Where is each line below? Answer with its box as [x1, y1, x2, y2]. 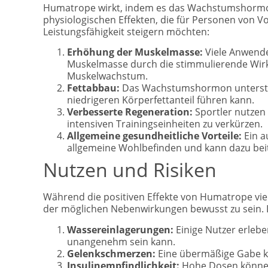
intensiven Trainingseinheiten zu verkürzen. [67, 117, 263, 131]
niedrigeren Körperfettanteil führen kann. [67, 93, 254, 107]
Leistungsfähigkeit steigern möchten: [43, 25, 209, 38]
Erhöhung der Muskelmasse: [67, 45, 203, 59]
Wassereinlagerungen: [67, 223, 173, 236]
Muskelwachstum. [67, 69, 148, 83]
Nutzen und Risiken [43, 157, 217, 183]
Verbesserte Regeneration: [67, 105, 193, 119]
